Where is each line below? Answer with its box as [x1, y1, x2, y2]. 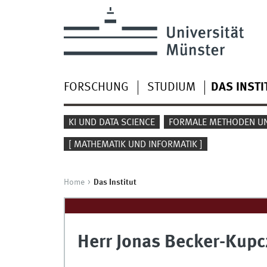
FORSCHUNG [63, 81, 129, 94]
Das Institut [93, 178, 136, 187]
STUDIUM [147, 81, 195, 94]
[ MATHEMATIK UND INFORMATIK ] [68, 139, 203, 150]
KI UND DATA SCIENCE [68, 117, 155, 128]
